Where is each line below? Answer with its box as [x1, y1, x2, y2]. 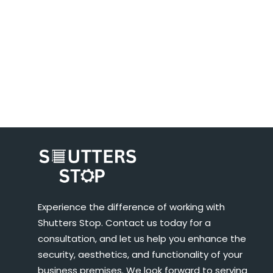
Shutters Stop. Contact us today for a [38, 216, 211, 229]
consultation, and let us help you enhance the [38, 232, 246, 245]
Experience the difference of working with [38, 200, 225, 213]
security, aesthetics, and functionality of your [38, 247, 243, 261]
